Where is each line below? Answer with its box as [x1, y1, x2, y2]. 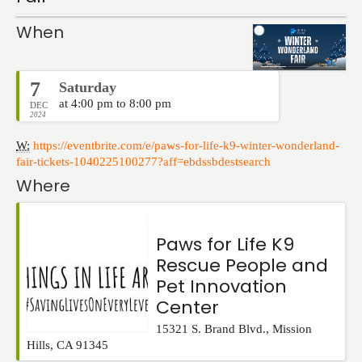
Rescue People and [156, 253, 328, 279]
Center [156, 295, 219, 321]
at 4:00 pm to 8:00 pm [59, 97, 171, 111]
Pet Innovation [156, 274, 287, 300]
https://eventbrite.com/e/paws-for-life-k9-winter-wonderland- [33, 139, 339, 153]
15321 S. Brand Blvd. [156, 322, 266, 336]
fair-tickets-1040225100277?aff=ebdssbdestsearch [16, 155, 271, 169]
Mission [272, 322, 312, 336]
